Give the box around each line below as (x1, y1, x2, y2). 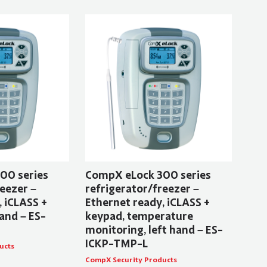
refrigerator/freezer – (85, 181, 199, 196)
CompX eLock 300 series (85, 167, 211, 182)
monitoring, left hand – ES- (85, 222, 223, 237)
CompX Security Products (85, 254, 177, 265)
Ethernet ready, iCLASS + (85, 195, 210, 210)
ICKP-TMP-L (85, 236, 148, 251)
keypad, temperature (85, 209, 193, 223)
